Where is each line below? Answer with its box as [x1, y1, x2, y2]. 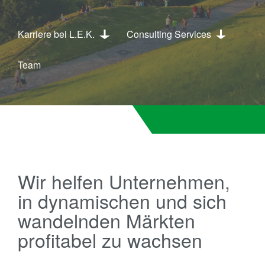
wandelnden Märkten [18, 206, 195, 234]
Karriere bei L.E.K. [18, 27, 95, 41]
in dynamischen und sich [18, 187, 227, 214]
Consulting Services [126, 27, 211, 41]
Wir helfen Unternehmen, [18, 167, 230, 195]
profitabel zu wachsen [18, 226, 202, 253]
